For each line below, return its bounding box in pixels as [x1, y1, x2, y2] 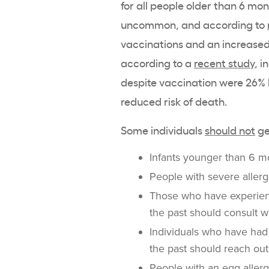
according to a [121, 55, 194, 70]
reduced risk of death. [121, 94, 229, 109]
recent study [194, 55, 255, 70]
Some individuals [121, 122, 205, 138]
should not [205, 122, 255, 138]
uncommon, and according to [121, 17, 267, 32]
